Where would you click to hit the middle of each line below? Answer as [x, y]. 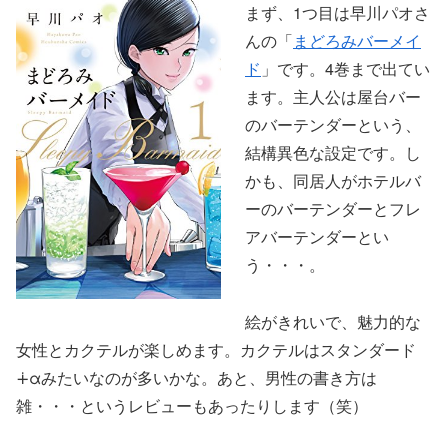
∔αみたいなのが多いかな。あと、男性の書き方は [196, 377]
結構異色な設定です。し [333, 152]
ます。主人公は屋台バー [333, 96]
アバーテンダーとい [317, 236]
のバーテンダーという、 [333, 124]
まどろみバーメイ [357, 40]
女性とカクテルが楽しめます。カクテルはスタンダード [216, 349]
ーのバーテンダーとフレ [333, 208]
